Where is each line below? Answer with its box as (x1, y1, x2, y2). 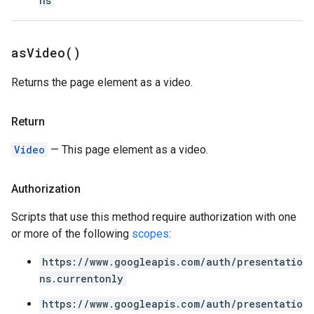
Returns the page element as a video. (11, 76, 193, 89)
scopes (132, 227, 169, 240)
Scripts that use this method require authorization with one (11, 210, 296, 224)
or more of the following (11, 227, 132, 240)
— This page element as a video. (48, 143, 208, 156)
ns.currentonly (39, 272, 123, 285)
